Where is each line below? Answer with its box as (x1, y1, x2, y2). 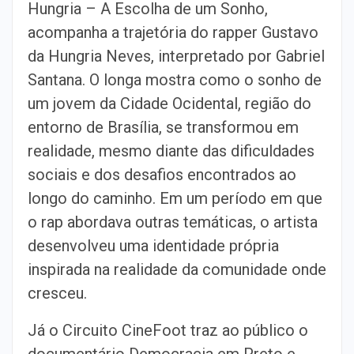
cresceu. (28, 283, 87, 303)
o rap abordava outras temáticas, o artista (28, 212, 318, 232)
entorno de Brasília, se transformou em (28, 117, 299, 137)
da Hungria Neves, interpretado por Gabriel (28, 46, 325, 66)
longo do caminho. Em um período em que (28, 188, 322, 208)
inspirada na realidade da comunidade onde (28, 259, 326, 279)
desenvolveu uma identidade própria (28, 235, 279, 255)
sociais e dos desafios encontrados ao (28, 164, 296, 184)
